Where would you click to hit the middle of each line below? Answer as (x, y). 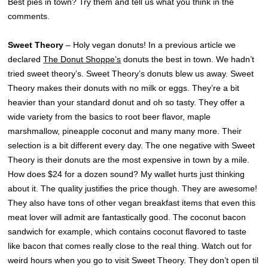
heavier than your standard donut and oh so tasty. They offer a (127, 103)
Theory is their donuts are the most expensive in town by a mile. (129, 160)
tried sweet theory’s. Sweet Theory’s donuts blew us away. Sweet (131, 74)
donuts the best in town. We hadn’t (188, 60)
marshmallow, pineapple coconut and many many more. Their (125, 131)
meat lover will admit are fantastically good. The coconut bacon (127, 217)
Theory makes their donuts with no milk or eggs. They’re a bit (124, 88)
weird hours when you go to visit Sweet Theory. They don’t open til (133, 261)
